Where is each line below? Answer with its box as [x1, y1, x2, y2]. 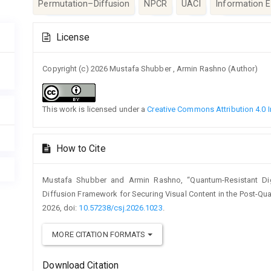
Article [32, 20, 74, 36]
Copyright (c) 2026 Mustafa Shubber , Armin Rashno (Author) [42, 64, 258, 73]
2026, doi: [42, 203, 79, 212]
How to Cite [53, 143, 106, 154]
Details [32, 33, 76, 49]
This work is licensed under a [42, 104, 148, 114]
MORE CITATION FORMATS [52, 229, 148, 239]
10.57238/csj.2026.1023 [79, 203, 163, 212]
